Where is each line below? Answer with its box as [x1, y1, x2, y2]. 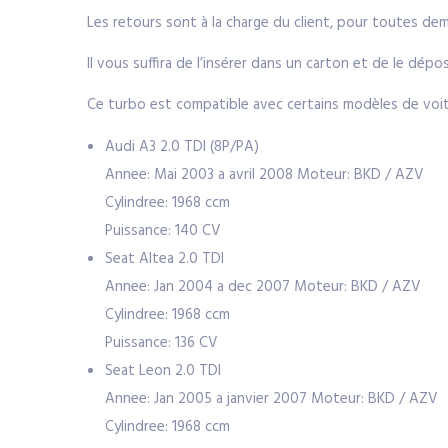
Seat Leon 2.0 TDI [105, 359, 221, 383]
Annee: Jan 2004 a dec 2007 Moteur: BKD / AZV [105, 275, 421, 299]
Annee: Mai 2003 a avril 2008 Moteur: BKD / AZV [105, 163, 424, 187]
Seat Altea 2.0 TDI [105, 247, 224, 271]
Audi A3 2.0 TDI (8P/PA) [105, 135, 259, 159]
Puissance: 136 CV [105, 331, 218, 355]
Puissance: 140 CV [105, 219, 221, 243]
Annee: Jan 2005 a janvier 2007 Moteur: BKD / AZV [105, 387, 438, 411]
